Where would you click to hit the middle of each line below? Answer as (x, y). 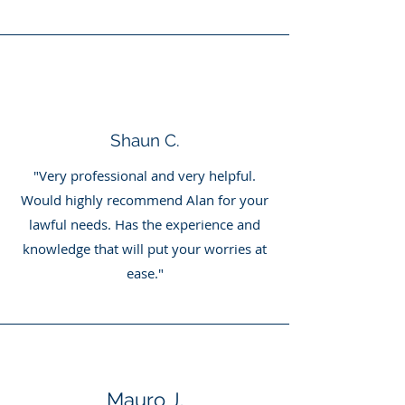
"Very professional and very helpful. (145, 175)
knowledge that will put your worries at (145, 249)
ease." (145, 273)
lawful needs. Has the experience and (145, 224)
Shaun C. (145, 140)
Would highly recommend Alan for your (145, 200)
